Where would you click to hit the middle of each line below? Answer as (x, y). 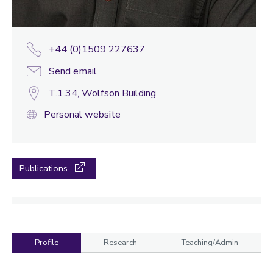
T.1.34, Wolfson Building (102, 94)
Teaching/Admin (210, 243)
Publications (44, 168)
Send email (73, 72)
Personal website (82, 115)
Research (120, 243)
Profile (46, 243)
